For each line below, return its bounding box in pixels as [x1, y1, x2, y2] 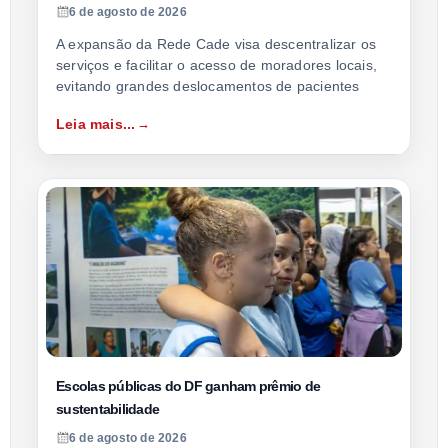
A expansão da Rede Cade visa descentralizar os [56, 35, 377, 52]
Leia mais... [56, 115, 136, 132]
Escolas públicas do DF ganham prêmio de [56, 377, 321, 394]
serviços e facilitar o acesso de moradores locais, [56, 56, 378, 73]
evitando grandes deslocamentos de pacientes [56, 77, 360, 94]
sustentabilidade [56, 400, 160, 417]
